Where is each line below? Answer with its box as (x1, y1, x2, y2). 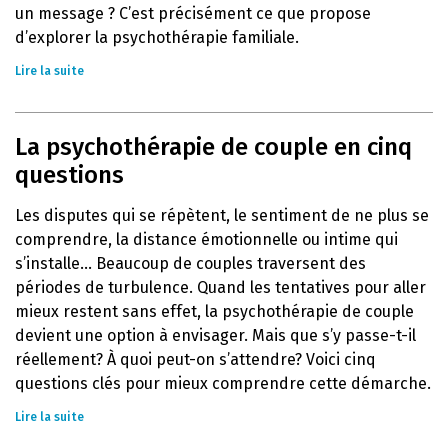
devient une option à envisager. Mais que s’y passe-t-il (15, 326, 416, 345)
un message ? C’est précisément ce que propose (15, 4, 371, 23)
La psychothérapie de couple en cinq (15, 133, 412, 161)
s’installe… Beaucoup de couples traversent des (15, 254, 366, 273)
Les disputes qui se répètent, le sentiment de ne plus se (15, 206, 429, 225)
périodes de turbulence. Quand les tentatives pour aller (15, 278, 426, 297)
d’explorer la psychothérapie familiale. (15, 28, 299, 47)
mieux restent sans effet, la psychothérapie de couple (15, 302, 414, 321)
